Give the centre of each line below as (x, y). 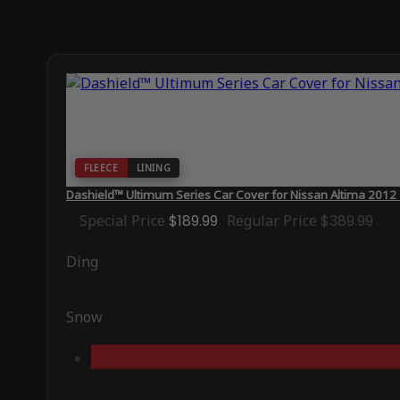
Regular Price (272, 220)
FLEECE (101, 167)
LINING (154, 167)
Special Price (122, 220)
